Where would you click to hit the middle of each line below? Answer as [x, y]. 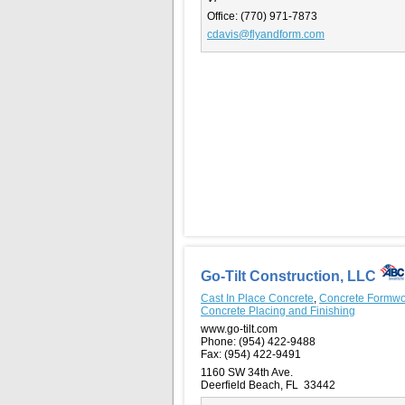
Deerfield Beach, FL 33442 [268, 385]
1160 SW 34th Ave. [247, 372]
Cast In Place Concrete [257, 298]
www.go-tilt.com [239, 329]
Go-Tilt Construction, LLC [290, 276]
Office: [222, 16]
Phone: [218, 341]
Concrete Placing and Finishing [278, 311]
